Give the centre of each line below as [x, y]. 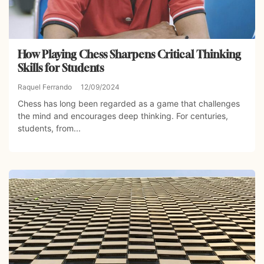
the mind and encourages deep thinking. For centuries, [123, 115]
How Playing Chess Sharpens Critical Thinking [129, 54]
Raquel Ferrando [45, 87]
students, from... [49, 128]
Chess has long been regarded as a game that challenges [129, 103]
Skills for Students [61, 67]
